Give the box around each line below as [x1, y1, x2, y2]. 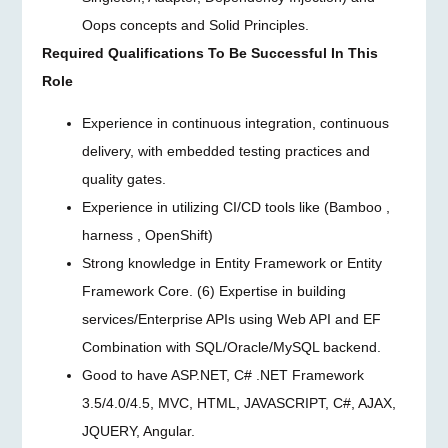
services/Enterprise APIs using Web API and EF [82, 311, 382, 328]
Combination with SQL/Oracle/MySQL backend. [82, 339, 382, 356]
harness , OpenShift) [82, 227, 214, 244]
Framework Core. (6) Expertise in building [82, 283, 347, 300]
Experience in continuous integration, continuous [82, 115, 390, 132]
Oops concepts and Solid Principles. [82, 16, 310, 33]
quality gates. [82, 171, 167, 188]
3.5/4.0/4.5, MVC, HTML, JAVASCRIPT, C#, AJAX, [82, 395, 397, 412]
